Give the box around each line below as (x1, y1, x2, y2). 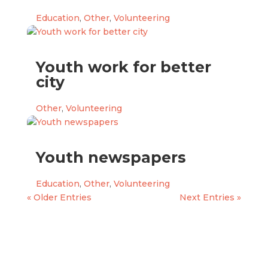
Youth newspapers (35, 148, 186, 166)
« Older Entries (26, 192, 92, 203)
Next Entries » (179, 192, 242, 203)
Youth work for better (35, 58, 211, 76)
